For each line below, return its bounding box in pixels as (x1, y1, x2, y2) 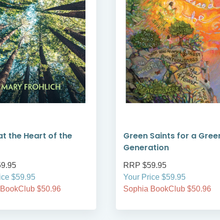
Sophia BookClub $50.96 (123, 185, 211, 193)
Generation (123, 142, 169, 154)
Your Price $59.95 (123, 173, 186, 182)
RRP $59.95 (123, 161, 166, 170)
